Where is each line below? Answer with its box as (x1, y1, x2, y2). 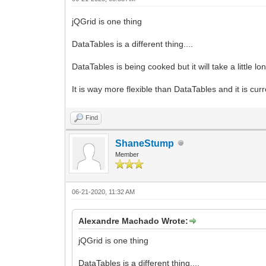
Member (115, 150, 140, 158)
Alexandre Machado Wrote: (78, 216, 189, 226)
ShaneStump (115, 138, 175, 148)
